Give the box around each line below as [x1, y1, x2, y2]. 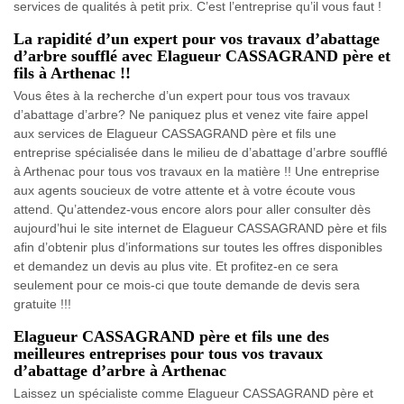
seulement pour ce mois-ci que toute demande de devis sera [14, 277, 360, 292]
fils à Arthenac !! [14, 63, 131, 82]
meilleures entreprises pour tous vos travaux [14, 344, 323, 363]
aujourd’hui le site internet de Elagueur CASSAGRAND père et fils [14, 220, 387, 235]
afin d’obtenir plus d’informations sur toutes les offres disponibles [14, 239, 382, 254]
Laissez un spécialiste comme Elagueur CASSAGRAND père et [14, 385, 373, 400]
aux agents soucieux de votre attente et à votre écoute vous [14, 182, 355, 197]
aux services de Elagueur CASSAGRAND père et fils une [14, 125, 336, 141]
